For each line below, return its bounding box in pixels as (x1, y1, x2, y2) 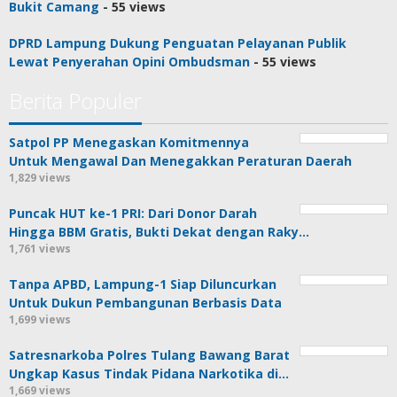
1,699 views (9, 312, 71, 328)
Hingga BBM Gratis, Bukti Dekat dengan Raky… (9, 223, 309, 241)
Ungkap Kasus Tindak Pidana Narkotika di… (9, 365, 289, 383)
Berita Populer (9, 86, 142, 116)
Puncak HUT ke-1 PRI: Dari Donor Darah (9, 205, 257, 222)
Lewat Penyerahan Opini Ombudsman (9, 53, 250, 71)
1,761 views (9, 241, 71, 257)
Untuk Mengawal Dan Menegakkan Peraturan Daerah (9, 152, 352, 170)
